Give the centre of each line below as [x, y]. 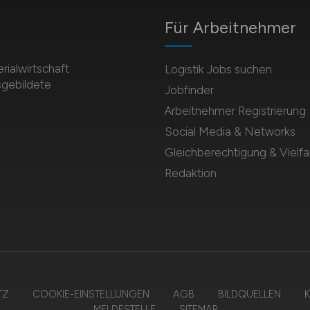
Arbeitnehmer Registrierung [235, 111]
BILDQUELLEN [249, 294]
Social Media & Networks [230, 131]
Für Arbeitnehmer [230, 27]
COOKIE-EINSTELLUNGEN [91, 294]
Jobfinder [189, 90]
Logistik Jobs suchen [218, 69]
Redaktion [190, 173]
